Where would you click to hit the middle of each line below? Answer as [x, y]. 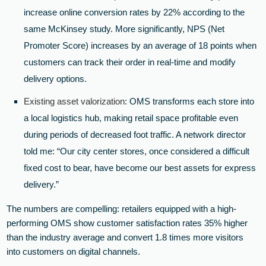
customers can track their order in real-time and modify [130, 62]
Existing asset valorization [75, 102]
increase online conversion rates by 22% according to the [134, 12]
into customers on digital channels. [74, 252]
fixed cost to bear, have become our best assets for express [140, 168]
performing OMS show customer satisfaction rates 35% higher [127, 223]
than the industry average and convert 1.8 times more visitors [125, 237]
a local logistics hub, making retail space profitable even [131, 118]
